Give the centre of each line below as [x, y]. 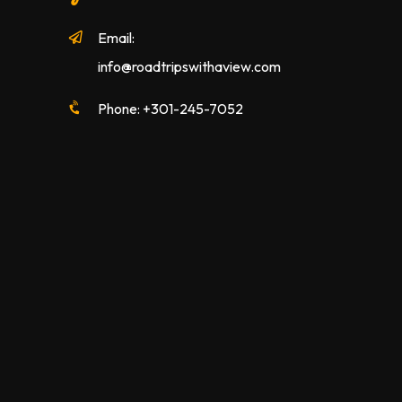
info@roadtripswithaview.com [189, 66]
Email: [116, 37]
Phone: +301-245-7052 [170, 108]
